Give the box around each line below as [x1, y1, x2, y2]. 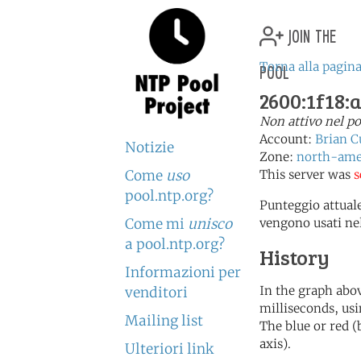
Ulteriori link [125, 340, 214, 358]
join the [284, 20, 336, 48]
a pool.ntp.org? [125, 235, 225, 253]
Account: [259, 131, 315, 147]
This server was [259, 167, 354, 182]
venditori [125, 284, 188, 301]
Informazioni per [125, 263, 241, 281]
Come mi [125, 215, 188, 233]
